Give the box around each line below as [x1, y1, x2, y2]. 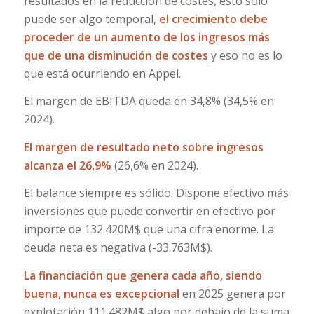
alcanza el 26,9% [23, 157, 111, 173]
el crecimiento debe [158, 11, 268, 27]
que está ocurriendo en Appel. [23, 65, 181, 81]
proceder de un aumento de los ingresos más [23, 29, 270, 45]
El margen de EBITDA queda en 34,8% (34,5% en [23, 93, 274, 109]
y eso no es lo [207, 47, 282, 63]
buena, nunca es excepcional [23, 285, 182, 301]
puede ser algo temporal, [23, 11, 159, 27]
